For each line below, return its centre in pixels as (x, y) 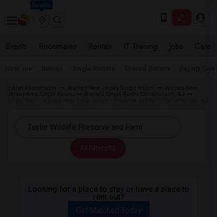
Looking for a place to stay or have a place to (108, 189)
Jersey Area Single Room (41, 94)
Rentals (100, 46)
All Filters (93, 148)
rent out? (108, 197)
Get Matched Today (108, 210)
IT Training (140, 46)
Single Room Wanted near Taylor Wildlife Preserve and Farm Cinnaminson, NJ (108, 101)
